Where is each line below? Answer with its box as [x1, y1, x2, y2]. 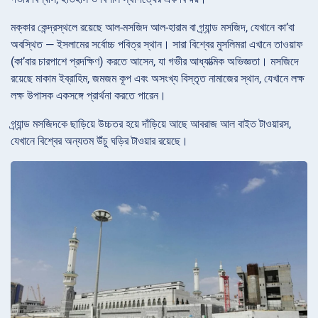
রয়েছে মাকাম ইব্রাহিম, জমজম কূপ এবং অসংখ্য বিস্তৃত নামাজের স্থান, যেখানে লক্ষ [11, 72, 305, 86]
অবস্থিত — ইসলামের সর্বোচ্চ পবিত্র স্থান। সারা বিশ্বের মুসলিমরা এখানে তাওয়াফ [11, 38, 303, 52]
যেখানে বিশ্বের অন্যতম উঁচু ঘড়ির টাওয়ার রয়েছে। [11, 134, 188, 148]
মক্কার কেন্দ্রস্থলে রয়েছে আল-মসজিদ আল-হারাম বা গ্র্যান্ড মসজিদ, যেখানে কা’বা [11, 21, 295, 35]
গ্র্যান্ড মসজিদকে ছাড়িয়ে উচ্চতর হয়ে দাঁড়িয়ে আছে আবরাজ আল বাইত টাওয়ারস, [11, 117, 291, 131]
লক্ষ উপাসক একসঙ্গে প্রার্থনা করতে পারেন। [11, 89, 166, 103]
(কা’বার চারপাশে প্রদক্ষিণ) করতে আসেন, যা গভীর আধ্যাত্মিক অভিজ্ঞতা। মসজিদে [11, 55, 299, 69]
